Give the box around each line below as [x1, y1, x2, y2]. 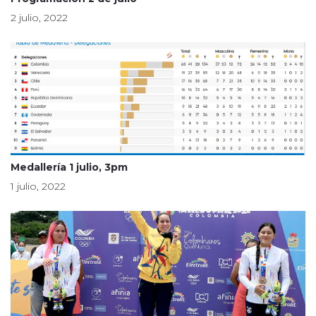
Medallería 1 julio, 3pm [11, 161, 128, 174]
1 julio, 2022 [11, 180, 66, 193]
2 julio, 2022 [11, 11, 68, 24]
